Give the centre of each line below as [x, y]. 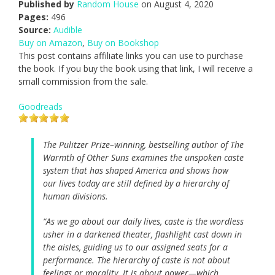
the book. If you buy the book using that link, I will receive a [136, 69]
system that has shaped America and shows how [136, 171]
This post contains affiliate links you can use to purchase [131, 56]
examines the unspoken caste [186, 158]
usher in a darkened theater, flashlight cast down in [142, 234]
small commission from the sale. [83, 82]
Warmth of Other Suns [86, 158]
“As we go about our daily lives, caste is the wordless [143, 222]
